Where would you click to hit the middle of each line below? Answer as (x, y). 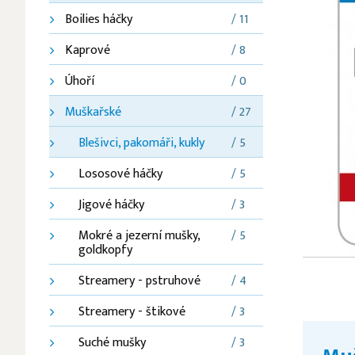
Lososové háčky (120, 174)
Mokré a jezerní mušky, (139, 236)
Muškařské (93, 112)
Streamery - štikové (132, 312)
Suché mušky (112, 343)
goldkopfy (105, 250)
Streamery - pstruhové (139, 281)
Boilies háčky (99, 19)
